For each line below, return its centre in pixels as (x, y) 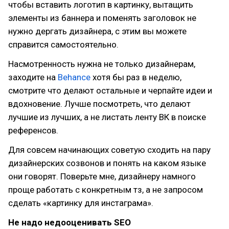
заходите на (33, 77)
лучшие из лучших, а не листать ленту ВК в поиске (107, 117)
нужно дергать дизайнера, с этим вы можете (97, 31)
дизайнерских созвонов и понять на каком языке (107, 163)
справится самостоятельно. (63, 44)
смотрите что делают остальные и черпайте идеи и (110, 90)
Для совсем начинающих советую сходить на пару (109, 150)
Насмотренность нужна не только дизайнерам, (102, 64)
